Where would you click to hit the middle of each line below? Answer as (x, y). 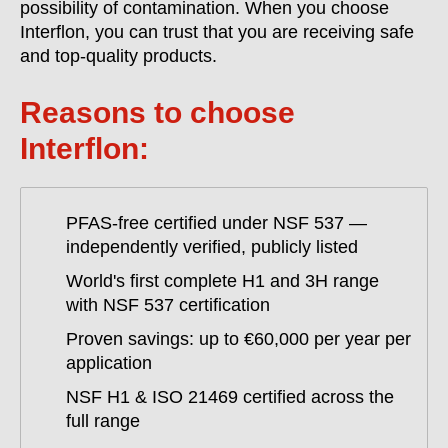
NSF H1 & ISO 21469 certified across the (230, 397)
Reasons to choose (157, 112)
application (109, 363)
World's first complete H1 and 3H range (222, 281)
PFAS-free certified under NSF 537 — (216, 223)
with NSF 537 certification (168, 305)
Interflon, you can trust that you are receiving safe (217, 32)
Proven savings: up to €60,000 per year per (238, 339)
